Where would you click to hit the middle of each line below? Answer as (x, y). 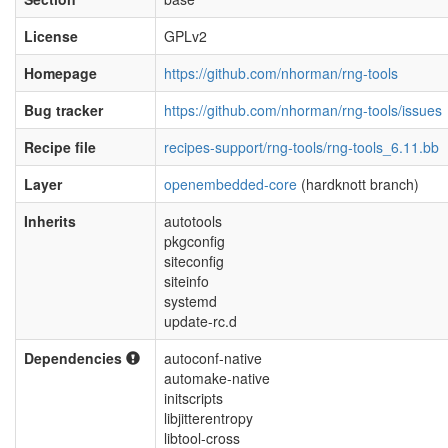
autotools (193, 221)
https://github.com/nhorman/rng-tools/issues (303, 110)
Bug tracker (63, 110)
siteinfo (186, 281)
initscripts (193, 398)
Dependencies (75, 358)
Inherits (50, 221)
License (51, 36)
